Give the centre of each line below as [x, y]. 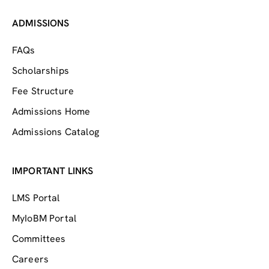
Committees [39, 238]
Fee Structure [43, 91]
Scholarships [41, 70]
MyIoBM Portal [44, 218]
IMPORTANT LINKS [53, 171]
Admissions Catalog [56, 131]
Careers [31, 259]
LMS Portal [36, 198]
